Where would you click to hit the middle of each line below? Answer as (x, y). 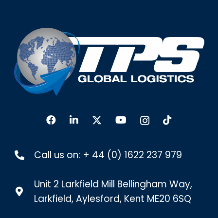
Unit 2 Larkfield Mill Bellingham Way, (113, 184)
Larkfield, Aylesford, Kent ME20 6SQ (112, 199)
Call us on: (58, 155)
